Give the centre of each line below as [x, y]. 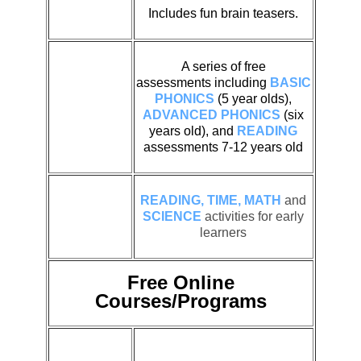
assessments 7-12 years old [223, 147]
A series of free [223, 66]
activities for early [253, 216]
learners [223, 232]
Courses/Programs [180, 301]
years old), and [193, 131]
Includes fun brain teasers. [223, 13]
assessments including [203, 82]
